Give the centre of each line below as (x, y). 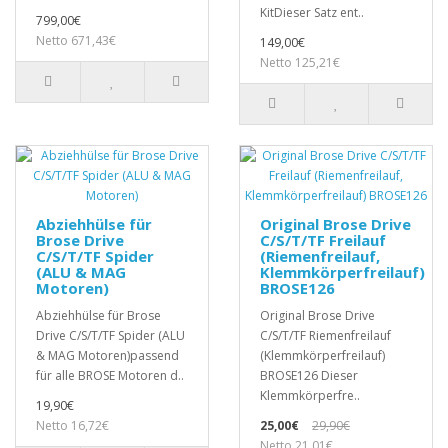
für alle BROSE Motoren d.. (110, 376)
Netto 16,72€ (72, 426)
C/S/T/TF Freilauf (323, 240)
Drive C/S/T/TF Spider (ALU (110, 336)
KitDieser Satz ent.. (312, 13)
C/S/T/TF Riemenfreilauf (325, 336)
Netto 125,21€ (300, 63)
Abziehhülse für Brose (98, 316)
